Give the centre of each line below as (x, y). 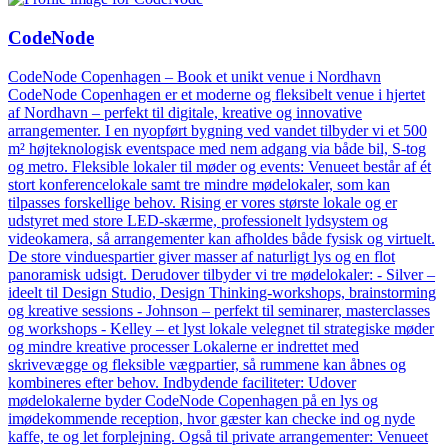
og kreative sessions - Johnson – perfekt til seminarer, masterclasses (219, 310)
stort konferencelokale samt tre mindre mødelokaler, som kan (199, 184)
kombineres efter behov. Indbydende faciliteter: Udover (182, 382)
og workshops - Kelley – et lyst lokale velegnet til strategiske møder (221, 328)
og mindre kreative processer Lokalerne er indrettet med (183, 346)
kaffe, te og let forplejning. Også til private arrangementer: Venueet (218, 436)
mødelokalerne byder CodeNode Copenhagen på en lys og (193, 400)
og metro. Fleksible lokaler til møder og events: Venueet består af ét (219, 166)
